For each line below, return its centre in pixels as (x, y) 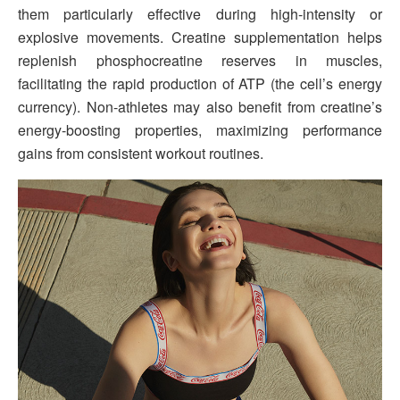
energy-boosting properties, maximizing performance (200, 130)
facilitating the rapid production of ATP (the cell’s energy (200, 84)
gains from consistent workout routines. (141, 154)
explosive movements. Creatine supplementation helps (200, 37)
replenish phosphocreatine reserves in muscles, (200, 61)
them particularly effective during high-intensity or (200, 14)
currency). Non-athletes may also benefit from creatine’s (200, 107)
